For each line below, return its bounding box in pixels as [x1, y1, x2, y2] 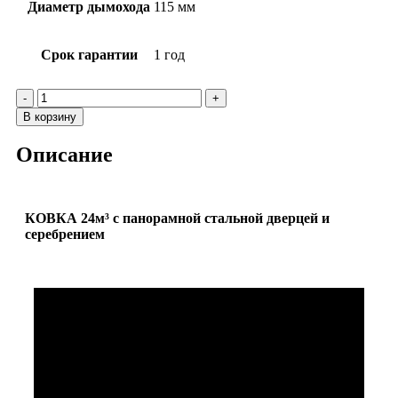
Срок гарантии [40, 46, 138, 62]
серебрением [25, 227, 105, 243]
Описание [16, 142, 113, 166]
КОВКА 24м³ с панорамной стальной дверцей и [25, 211, 330, 227]
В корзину [23, 109, 76, 123]
